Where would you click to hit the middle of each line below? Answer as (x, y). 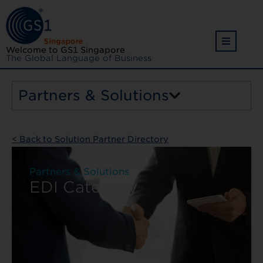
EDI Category (83, 187)
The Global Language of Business (79, 58)
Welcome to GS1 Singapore (65, 50)
